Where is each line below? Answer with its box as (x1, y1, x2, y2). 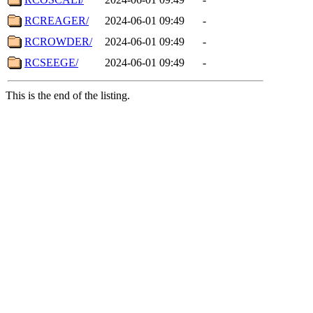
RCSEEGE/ (24, 56, 78, 68)
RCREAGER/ (24, 14, 89, 27)
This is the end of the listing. (6, 89, 130, 101)
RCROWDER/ (24, 35, 92, 48)
